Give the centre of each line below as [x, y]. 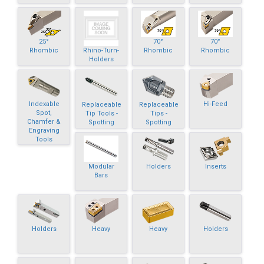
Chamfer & [44, 121]
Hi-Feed [216, 104]
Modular [101, 166]
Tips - [159, 113]
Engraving [44, 130]
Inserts [215, 166]
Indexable [44, 104]
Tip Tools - [101, 113]
